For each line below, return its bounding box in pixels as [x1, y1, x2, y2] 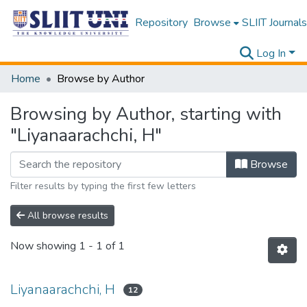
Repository [134, 15, 188, 30]
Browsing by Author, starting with [10, 102, 282, 126]
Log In [256, 46, 286, 61]
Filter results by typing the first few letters [10, 180, 196, 193]
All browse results [25, 209, 108, 222]
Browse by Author [57, 71, 145, 86]
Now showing [10, 238, 79, 254]
